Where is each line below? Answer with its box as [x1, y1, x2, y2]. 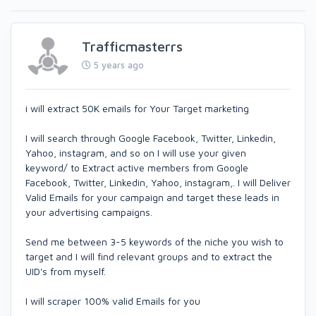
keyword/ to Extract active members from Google [25, 162, 248, 174]
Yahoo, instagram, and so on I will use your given [25, 147, 246, 159]
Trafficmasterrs [82, 37, 183, 54]
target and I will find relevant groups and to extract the [25, 250, 272, 263]
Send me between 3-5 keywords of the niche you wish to [25, 236, 284, 248]
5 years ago [91, 59, 144, 71]
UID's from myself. [25, 265, 106, 278]
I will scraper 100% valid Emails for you [25, 295, 200, 308]
